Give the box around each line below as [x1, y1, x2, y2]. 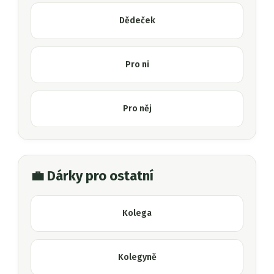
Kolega [122, 208, 152, 219]
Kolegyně [117, 252, 157, 263]
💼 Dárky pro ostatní [31, 167, 154, 184]
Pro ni [125, 59, 149, 70]
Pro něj [122, 103, 152, 114]
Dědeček [119, 15, 155, 26]
